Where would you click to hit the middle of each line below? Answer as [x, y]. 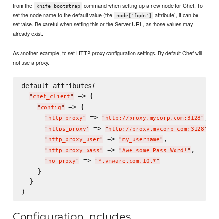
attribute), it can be [176, 15]
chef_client [51, 97]
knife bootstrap [58, 6]
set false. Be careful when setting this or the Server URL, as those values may [103, 24]
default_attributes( [58, 86]
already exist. [28, 33]
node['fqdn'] [134, 16]
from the [23, 6]
